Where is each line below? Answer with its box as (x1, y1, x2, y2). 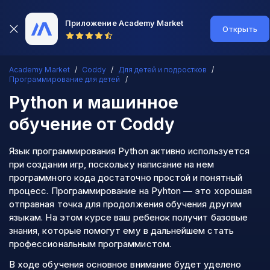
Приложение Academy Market (65, 18, 184, 28)
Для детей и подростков (118, 65, 207, 74)
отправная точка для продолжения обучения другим (9, 198, 242, 210)
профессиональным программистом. (9, 238, 171, 250)
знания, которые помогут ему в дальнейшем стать (9, 225, 234, 236)
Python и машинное (9, 92, 178, 113)
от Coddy (92, 114, 175, 134)
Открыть (222, 24, 257, 34)
